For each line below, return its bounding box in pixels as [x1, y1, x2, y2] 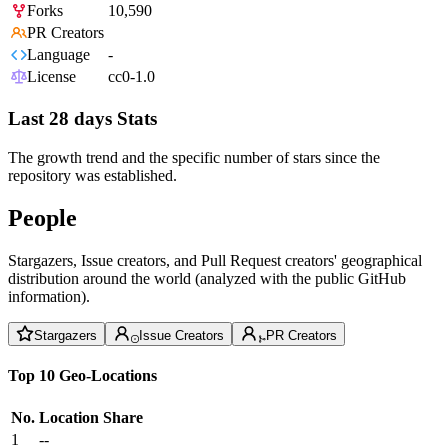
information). [8, 287, 90, 305]
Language [27, 46, 90, 64]
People [8, 204, 77, 231]
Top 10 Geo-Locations [8, 366, 157, 384]
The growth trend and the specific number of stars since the [8, 148, 380, 166]
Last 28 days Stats [8, 108, 157, 130]
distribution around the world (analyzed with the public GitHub [8, 269, 406, 287]
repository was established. [8, 166, 177, 184]
